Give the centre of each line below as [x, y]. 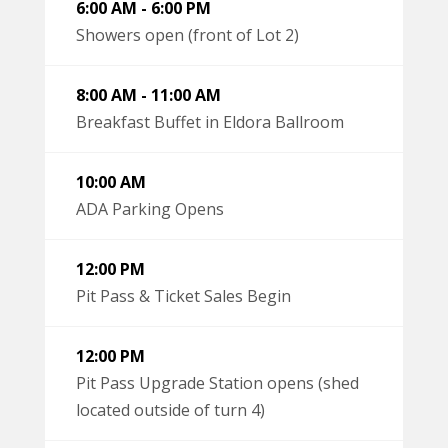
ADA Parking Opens [150, 208]
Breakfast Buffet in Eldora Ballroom [210, 121]
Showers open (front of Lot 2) [187, 34]
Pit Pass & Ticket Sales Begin [183, 295]
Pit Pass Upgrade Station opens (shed [217, 382]
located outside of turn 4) [170, 409]
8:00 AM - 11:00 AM [148, 94]
